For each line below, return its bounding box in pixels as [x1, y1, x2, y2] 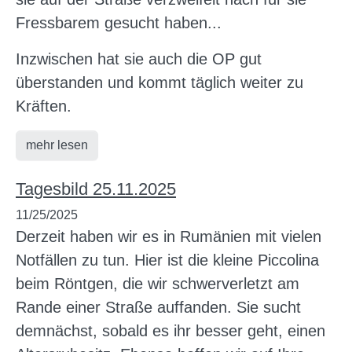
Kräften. [16, 97, 71, 115]
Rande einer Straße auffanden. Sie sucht [16, 298, 301, 316]
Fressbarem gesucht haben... [16, 13, 222, 31]
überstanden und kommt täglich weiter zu [16, 73, 303, 91]
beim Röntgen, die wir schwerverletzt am [16, 274, 299, 292]
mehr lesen [26, 137, 88, 152]
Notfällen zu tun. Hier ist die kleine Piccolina [16, 251, 319, 269]
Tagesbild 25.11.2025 [16, 178, 176, 199]
